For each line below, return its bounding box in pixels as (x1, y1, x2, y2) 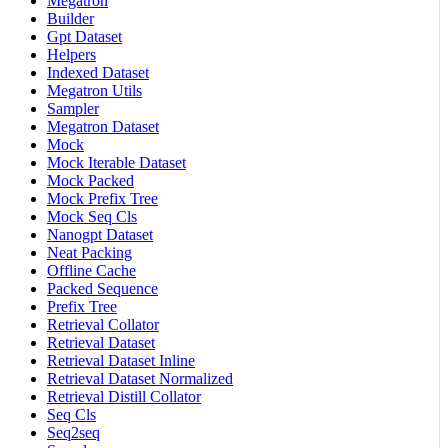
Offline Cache (47, 261, 136, 279)
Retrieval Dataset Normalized (47, 369, 233, 387)
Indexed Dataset (47, 63, 149, 81)
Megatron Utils (47, 81, 142, 99)
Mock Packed (47, 171, 134, 189)
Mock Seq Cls (47, 207, 137, 225)
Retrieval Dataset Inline (47, 351, 195, 369)
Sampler (47, 99, 99, 117)
